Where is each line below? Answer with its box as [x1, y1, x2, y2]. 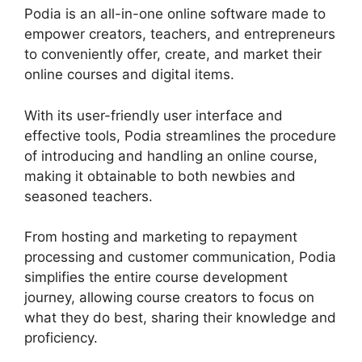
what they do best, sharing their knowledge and [24, 309, 336, 326]
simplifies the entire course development [24, 269, 288, 286]
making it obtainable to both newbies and [24, 167, 296, 184]
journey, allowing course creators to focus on [24, 289, 314, 306]
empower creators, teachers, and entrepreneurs [24, 26, 335, 43]
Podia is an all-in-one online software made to [24, 6, 326, 23]
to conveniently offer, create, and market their [24, 46, 322, 63]
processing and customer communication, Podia [24, 249, 336, 266]
